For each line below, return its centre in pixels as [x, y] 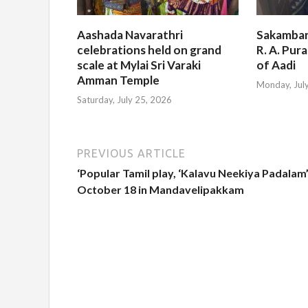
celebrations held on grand [149, 49]
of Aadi [276, 65]
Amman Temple [118, 80]
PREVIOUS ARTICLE [131, 154]
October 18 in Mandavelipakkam [161, 190]
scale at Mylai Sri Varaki [139, 65]
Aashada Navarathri [130, 34]
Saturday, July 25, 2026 [124, 100]
